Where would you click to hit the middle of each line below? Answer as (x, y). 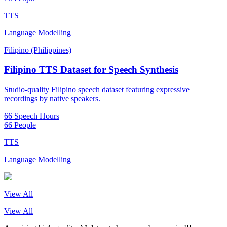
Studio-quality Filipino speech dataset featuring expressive (97, 89)
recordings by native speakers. (52, 98)
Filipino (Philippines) (38, 50)
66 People (20, 125)
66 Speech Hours (32, 116)
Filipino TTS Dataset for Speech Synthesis (91, 70)
